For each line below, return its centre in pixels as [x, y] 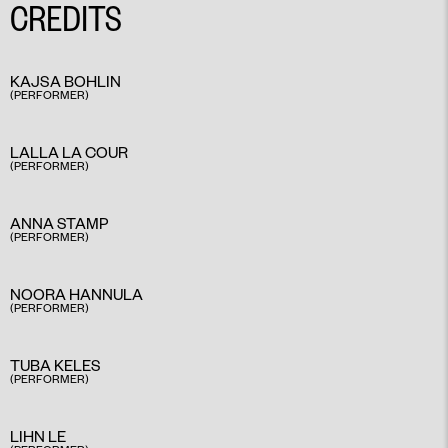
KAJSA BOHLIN [65, 81]
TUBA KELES [55, 365]
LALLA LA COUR [69, 152]
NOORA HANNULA [76, 294]
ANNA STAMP [59, 223]
